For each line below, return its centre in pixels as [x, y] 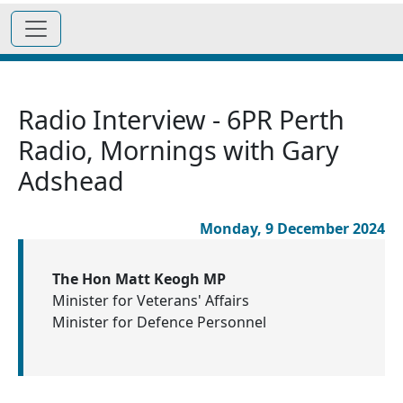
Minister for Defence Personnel [159, 322]
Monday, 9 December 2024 [292, 228]
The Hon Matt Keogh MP [139, 279]
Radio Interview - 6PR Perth [181, 119]
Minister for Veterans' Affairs [151, 300]
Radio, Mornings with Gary [179, 150]
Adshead [71, 180]
